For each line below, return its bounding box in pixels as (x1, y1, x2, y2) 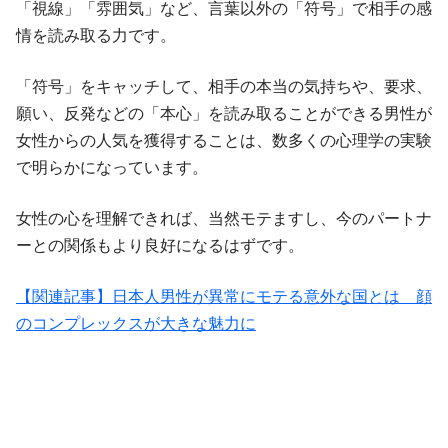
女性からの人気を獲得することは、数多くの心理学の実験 (16, 132, 432, 150)
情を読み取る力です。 (16, 27, 176, 45)
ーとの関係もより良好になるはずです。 (16, 237, 304, 255)
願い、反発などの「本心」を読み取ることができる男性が (16, 105, 432, 123)
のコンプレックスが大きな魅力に (16, 315, 256, 333)
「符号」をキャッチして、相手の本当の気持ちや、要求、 (16, 78, 432, 96)
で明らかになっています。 (16, 159, 208, 177)
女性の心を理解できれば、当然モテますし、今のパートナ (16, 210, 432, 228)
